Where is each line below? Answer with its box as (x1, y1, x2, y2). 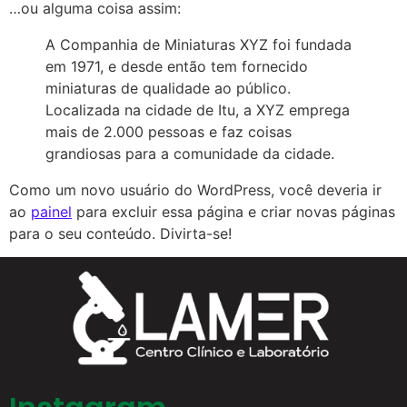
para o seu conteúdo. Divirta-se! (9, 223, 232, 243)
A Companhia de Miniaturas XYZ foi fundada (45, 35, 352, 54)
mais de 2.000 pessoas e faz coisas (45, 122, 292, 141)
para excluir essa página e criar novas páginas (72, 202, 395, 221)
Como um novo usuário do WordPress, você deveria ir (9, 180, 382, 199)
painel (31, 202, 72, 221)
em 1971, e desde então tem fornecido (45, 56, 308, 75)
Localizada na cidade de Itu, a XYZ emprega (45, 100, 350, 119)
